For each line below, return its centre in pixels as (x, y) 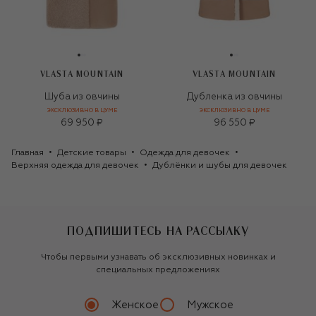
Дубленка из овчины (234, 97)
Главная (28, 153)
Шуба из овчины (82, 97)
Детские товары (92, 153)
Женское (135, 305)
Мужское (210, 305)
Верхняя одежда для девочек (75, 166)
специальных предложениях (158, 271)
